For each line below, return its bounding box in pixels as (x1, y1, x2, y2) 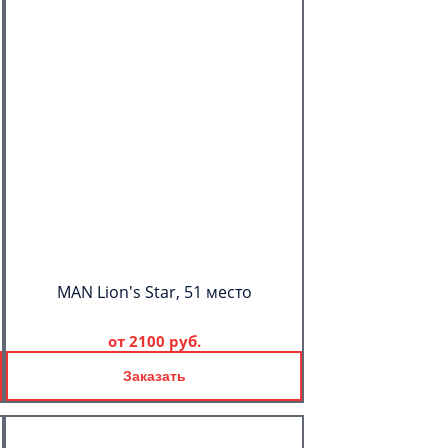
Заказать (122, 368, 186, 384)
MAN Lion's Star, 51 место (56, 281, 252, 303)
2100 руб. (128, 331, 201, 351)
